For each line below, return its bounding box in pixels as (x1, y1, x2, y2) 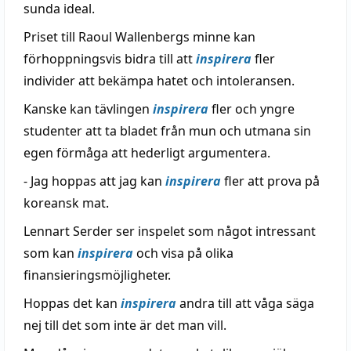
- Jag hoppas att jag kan (24, 172, 165, 190)
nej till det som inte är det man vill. (24, 317, 226, 334)
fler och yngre (208, 100, 295, 118)
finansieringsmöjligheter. (24, 266, 171, 284)
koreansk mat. (24, 194, 109, 212)
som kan (24, 244, 78, 262)
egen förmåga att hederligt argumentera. (24, 144, 270, 161)
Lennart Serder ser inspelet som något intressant (24, 223, 316, 240)
